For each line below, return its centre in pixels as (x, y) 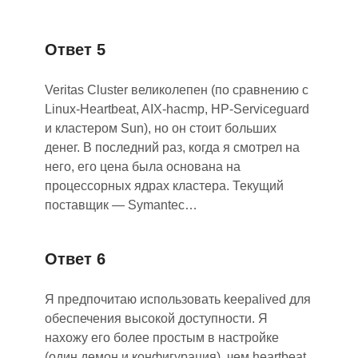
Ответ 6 (75, 259)
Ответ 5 (75, 50)
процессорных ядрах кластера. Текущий (164, 186)
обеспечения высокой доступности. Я (156, 318)
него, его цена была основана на (143, 167)
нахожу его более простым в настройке (162, 338)
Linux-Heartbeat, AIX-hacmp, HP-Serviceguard (177, 109)
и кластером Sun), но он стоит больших (161, 128)
